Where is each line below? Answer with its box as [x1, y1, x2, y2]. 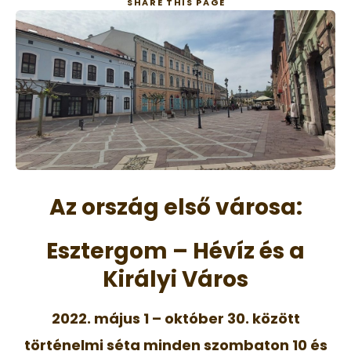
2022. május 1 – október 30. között [51, 308, 300, 328]
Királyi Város [103, 263, 248, 295]
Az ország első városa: [49, 191, 302, 223]
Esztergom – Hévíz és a [46, 235, 305, 266]
